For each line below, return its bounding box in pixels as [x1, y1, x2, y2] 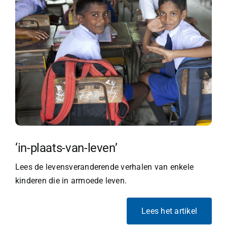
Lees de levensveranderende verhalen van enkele [15, 162, 194, 172]
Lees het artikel [141, 206, 198, 216]
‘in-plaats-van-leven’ [15, 140, 118, 155]
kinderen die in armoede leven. [15, 175, 127, 185]
